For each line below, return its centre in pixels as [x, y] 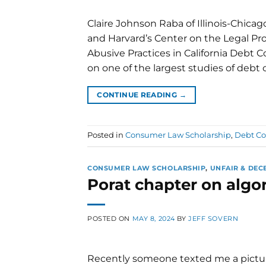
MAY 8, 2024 [153, 219]
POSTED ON [110, 219]
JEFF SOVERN [213, 219]
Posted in [106, 135]
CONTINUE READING [138, 94]
